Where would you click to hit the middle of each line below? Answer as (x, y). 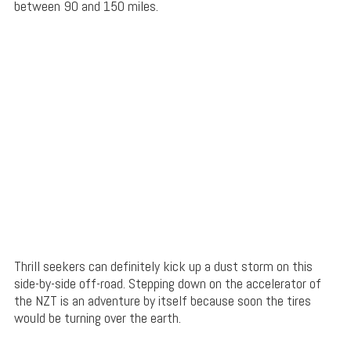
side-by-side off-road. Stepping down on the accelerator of (167, 284)
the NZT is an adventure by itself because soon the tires (162, 301)
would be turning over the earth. (97, 318)
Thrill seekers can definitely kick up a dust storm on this (163, 266)
